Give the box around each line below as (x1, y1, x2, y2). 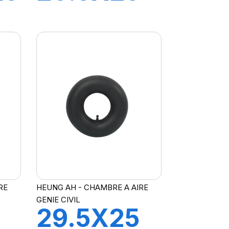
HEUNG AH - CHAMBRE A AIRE (36, 182, 148, 192)
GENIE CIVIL (36, 194, 80, 204)
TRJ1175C (36, 5, 151, 36)
